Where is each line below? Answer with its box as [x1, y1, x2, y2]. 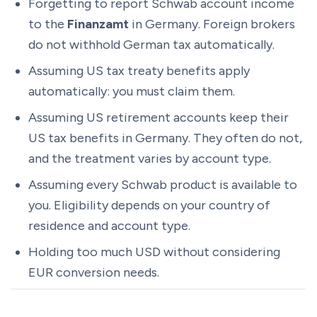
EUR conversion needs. [28, 265, 159, 280]
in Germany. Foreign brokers [129, 16, 295, 32]
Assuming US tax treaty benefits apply [28, 63, 250, 79]
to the [28, 16, 67, 32]
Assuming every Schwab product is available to [28, 177, 297, 192]
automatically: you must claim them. [28, 83, 235, 99]
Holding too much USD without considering [28, 244, 280, 260]
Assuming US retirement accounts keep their [28, 110, 289, 125]
